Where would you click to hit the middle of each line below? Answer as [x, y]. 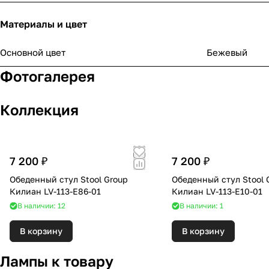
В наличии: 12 [41, 206]
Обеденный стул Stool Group [69, 180]
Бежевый [227, 53]
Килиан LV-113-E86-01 [55, 192]
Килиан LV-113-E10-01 [217, 192]
